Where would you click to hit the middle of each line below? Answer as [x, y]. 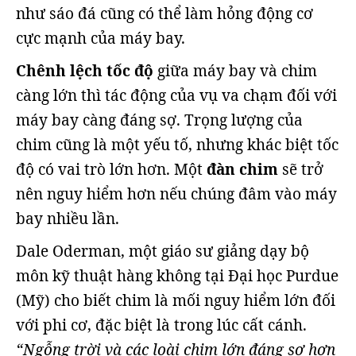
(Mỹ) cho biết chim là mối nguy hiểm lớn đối [176, 301]
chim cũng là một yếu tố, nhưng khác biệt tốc [177, 145]
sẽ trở [301, 170]
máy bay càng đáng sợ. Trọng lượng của [159, 120]
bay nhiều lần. [68, 219]
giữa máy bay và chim [235, 71]
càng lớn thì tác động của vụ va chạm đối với [176, 96]
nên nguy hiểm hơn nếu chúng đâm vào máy [176, 194]
